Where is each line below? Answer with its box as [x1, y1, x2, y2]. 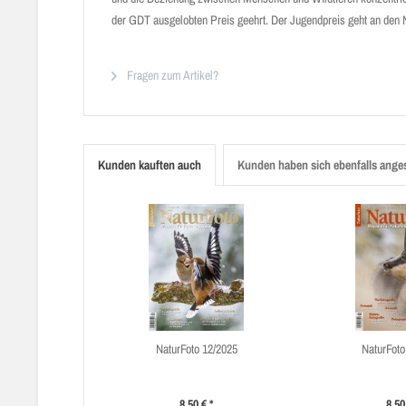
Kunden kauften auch [98, 157, 201, 173]
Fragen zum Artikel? [124, 67, 218, 83]
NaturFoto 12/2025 [155, 341, 237, 357]
